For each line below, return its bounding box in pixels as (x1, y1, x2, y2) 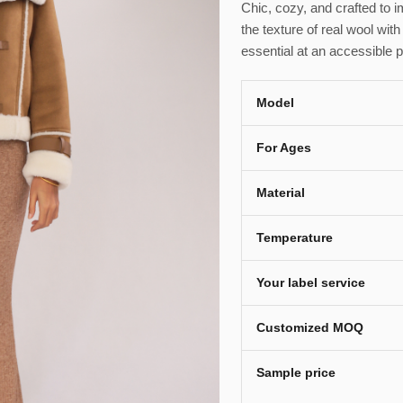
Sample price (256, 365, 336, 380)
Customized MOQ (256, 320, 363, 335)
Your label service (256, 275, 365, 290)
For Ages (256, 140, 311, 155)
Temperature (256, 230, 333, 245)
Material (256, 185, 305, 200)
